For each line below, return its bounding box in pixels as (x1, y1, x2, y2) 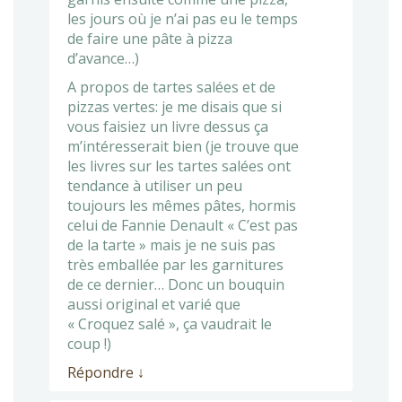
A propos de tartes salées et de (67, 76, 275, 97)
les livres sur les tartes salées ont (67, 155, 291, 176)
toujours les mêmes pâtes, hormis (67, 195, 296, 215)
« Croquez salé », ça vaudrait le (67, 313, 272, 334)
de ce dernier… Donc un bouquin (67, 274, 284, 294)
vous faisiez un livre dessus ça (67, 116, 268, 136)
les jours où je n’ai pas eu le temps (67, 8, 298, 29)
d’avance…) (67, 48, 139, 68)
